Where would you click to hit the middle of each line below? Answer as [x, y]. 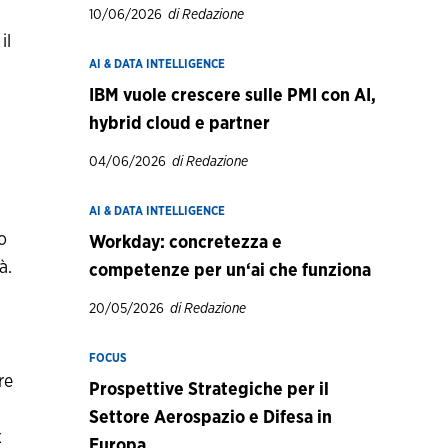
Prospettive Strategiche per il [208, 390]
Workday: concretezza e [185, 243]
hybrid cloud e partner [179, 124]
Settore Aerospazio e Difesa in [210, 418]
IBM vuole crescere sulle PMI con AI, [232, 96]
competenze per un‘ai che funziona [229, 271]
